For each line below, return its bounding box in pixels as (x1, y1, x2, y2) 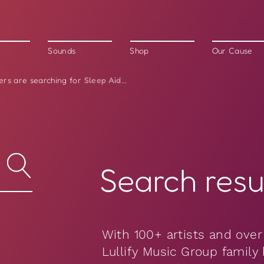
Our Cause (212, 46, 253, 56)
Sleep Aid (84, 75, 121, 85)
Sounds (48, 46, 76, 56)
